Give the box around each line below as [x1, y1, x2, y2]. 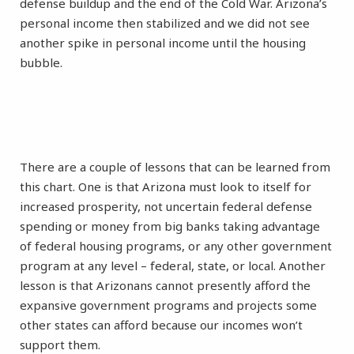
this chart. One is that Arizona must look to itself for [20, 179, 311, 195]
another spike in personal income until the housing [20, 35, 306, 51]
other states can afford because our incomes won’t [20, 317, 303, 333]
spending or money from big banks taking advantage [20, 218, 320, 235]
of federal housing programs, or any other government [20, 238, 332, 254]
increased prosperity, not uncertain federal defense [20, 198, 312, 215]
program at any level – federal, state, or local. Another [20, 258, 326, 274]
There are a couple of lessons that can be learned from [20, 159, 330, 175]
